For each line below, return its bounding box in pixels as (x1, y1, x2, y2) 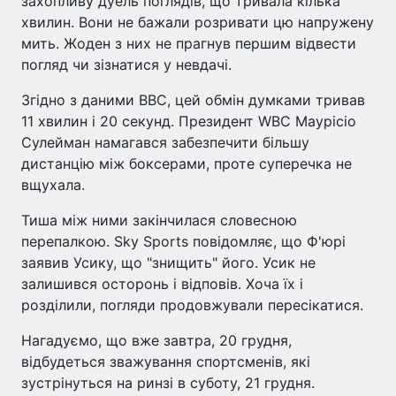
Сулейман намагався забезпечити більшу (21, 133, 309, 151)
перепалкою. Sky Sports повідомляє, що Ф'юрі (21, 232, 346, 250)
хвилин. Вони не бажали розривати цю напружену (21, 13, 374, 31)
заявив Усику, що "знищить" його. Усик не (21, 254, 316, 271)
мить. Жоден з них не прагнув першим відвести (21, 34, 356, 52)
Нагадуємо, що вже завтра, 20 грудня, (21, 331, 292, 349)
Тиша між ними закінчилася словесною (21, 211, 297, 229)
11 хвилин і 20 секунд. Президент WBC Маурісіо (21, 112, 356, 130)
